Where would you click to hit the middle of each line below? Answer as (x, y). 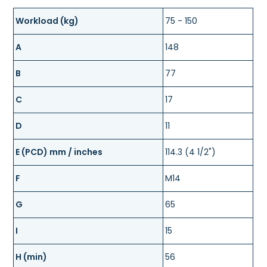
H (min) (32, 257)
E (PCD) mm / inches (59, 152)
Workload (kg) (47, 21)
